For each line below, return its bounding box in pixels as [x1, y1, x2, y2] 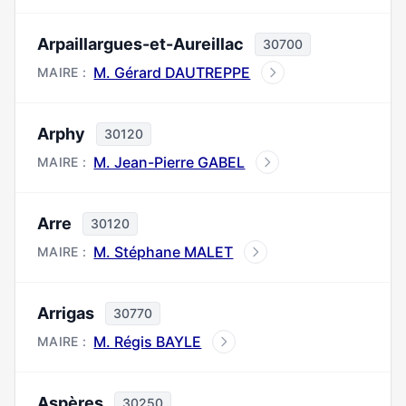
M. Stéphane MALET [93, 243, 234, 261]
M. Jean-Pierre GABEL [93, 153, 246, 171]
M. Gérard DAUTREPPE [93, 63, 251, 82]
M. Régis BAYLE [93, 333, 202, 351]
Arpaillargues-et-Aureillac [37, 34, 244, 53]
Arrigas [37, 304, 94, 323]
